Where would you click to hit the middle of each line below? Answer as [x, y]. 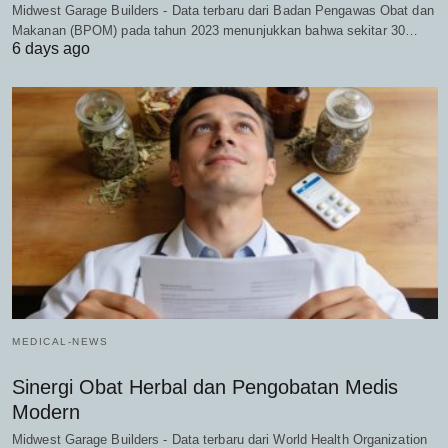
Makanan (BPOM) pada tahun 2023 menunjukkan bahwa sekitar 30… [215, 31]
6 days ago [51, 49]
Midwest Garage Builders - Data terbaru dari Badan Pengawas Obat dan [223, 11]
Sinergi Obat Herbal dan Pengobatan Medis [205, 386]
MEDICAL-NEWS [60, 341]
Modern [46, 411]
